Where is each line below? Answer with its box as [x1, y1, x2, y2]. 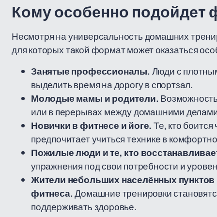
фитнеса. [31, 187, 73, 200]
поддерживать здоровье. [31, 201, 137, 213]
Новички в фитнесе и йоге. [31, 119, 152, 132]
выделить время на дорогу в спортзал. [31, 78, 193, 91]
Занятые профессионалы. [31, 65, 150, 77]
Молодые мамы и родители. [31, 92, 159, 105]
